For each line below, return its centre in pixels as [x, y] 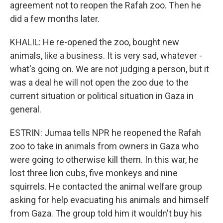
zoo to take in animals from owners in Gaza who [104, 146]
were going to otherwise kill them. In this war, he [104, 160]
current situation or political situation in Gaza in [102, 96]
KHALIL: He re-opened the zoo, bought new [95, 42]
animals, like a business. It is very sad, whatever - [106, 56]
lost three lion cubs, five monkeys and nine [94, 173]
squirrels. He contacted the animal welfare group [106, 187]
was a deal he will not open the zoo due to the [99, 83]
